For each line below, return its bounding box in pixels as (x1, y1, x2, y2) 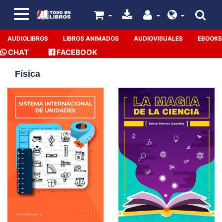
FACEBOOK (56, 48, 97, 57)
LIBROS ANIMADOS (63, 35, 119, 42)
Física (15, 69, 40, 79)
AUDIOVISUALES (134, 35, 183, 42)
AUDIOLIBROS (7, 35, 48, 42)
